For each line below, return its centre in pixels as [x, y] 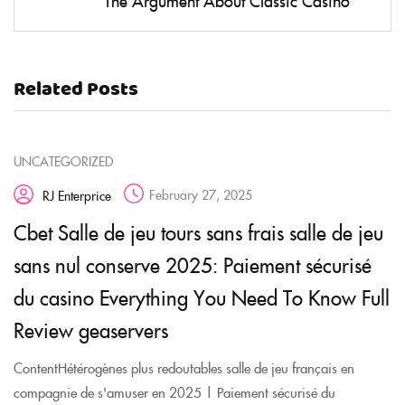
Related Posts [76, 90]
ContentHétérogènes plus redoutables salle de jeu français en [184, 367]
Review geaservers [91, 330]
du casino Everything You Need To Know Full [202, 297]
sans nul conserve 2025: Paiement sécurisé [193, 264]
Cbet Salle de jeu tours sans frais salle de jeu [198, 232]
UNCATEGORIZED [63, 161]
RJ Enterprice [77, 195]
